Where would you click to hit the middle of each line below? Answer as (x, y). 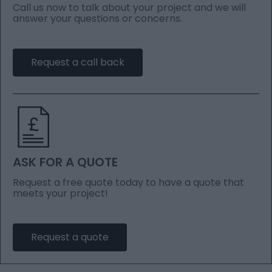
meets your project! (60, 194)
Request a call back (78, 63)
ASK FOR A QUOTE (65, 162)
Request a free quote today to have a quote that (128, 183)
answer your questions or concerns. (97, 19)
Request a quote (70, 237)
